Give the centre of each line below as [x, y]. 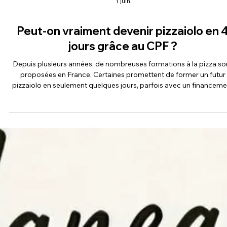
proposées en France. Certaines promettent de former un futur [123, 99]
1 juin [123, 25]
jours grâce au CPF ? [123, 71]
